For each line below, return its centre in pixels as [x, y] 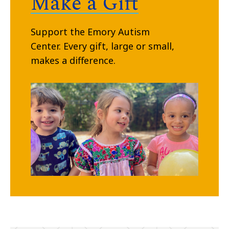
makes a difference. [74, 60]
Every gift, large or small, [119, 46]
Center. [47, 46]
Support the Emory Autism [90, 31]
